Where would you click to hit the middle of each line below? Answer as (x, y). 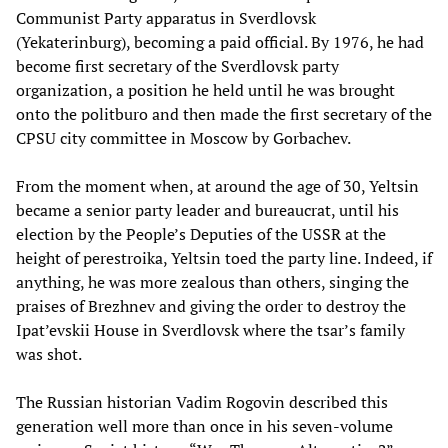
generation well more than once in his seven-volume (204, 425)
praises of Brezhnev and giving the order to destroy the (211, 305)
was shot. (49, 353)
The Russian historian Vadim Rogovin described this (202, 401)
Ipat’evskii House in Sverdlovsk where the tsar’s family (210, 329)
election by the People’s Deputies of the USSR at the (201, 233)
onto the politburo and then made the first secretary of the (224, 113)
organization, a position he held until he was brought (205, 89)
